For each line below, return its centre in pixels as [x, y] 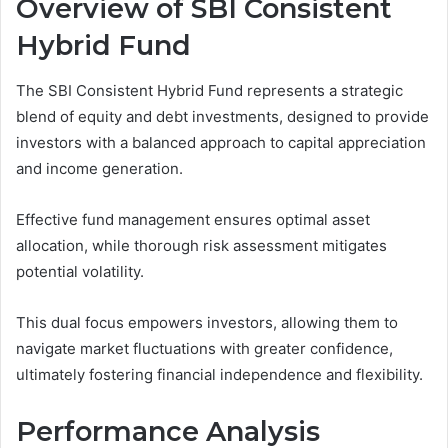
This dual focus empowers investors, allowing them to [207, 322]
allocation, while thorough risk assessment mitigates [201, 245]
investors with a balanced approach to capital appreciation [221, 142]
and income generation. [99, 168]
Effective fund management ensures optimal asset [193, 219]
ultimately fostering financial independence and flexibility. [219, 374]
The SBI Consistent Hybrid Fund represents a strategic [209, 90]
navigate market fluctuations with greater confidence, [204, 348]
